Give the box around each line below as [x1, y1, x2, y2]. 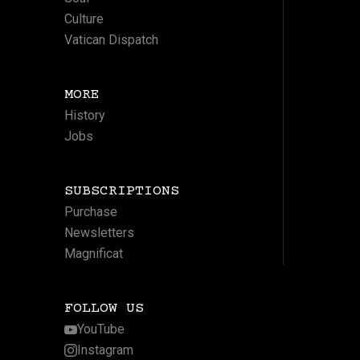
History [63, 108, 105, 124]
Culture [63, 11, 104, 27]
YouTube [76, 321, 125, 337]
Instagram [76, 342, 133, 358]
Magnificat [63, 246, 123, 262]
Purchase [63, 204, 117, 220]
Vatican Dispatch [63, 32, 158, 48]
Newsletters [63, 225, 134, 241]
